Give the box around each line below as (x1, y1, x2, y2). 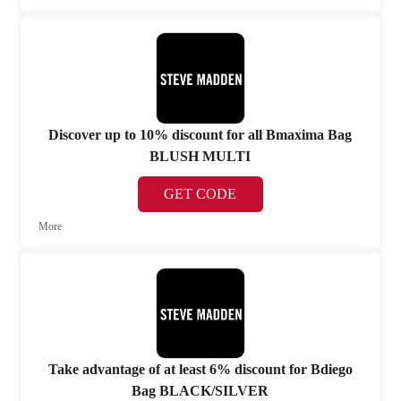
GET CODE (164, 185, 237, 201)
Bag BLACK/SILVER (132, 383, 269, 399)
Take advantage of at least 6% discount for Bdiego (47, 362, 353, 378)
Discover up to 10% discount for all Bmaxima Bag (48, 126, 353, 142)
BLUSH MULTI (149, 148, 252, 164)
